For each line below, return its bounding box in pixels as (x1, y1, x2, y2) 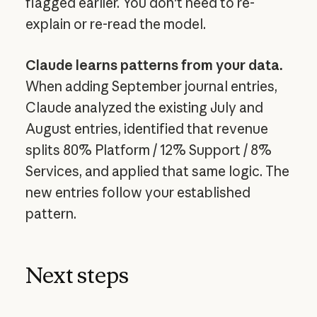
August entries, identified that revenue (25, 120, 268, 138)
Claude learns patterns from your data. (25, 57, 283, 74)
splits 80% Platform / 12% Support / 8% (25, 142, 272, 159)
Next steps (25, 262, 129, 288)
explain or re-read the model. (25, 15, 206, 33)
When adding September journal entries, (25, 78, 277, 96)
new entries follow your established (25, 184, 250, 202)
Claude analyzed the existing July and (25, 99, 263, 117)
